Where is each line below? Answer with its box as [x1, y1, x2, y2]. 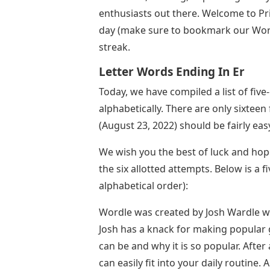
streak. [99, 40, 130, 54]
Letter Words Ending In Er [99, 63, 245, 80]
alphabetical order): [99, 178, 188, 192]
